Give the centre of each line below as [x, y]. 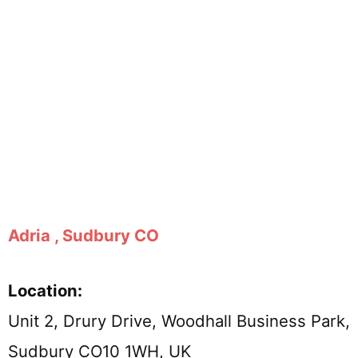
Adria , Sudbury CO [84, 236]
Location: [45, 290]
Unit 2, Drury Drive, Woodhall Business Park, [179, 320]
